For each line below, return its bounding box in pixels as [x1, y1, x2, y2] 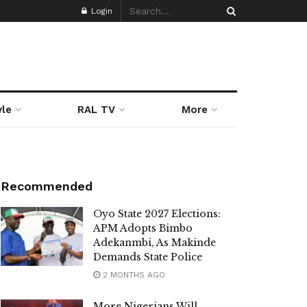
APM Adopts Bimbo [93, 222, 193, 234]
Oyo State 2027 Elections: [93, 208, 221, 220]
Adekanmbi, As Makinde [93, 236, 216, 249]
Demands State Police [93, 251, 202, 263]
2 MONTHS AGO [100, 270, 165, 280]
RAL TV [77, 103, 116, 116]
